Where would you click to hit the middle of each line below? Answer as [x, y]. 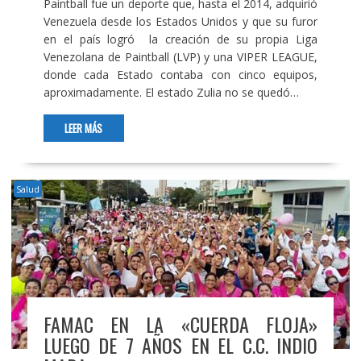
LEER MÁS [84, 129]
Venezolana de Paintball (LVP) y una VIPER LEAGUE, [180, 57]
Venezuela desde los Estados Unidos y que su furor [180, 22]
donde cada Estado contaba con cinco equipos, [180, 75]
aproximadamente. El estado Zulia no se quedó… [171, 93]
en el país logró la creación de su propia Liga [180, 39]
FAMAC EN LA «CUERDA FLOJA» [180, 324]
